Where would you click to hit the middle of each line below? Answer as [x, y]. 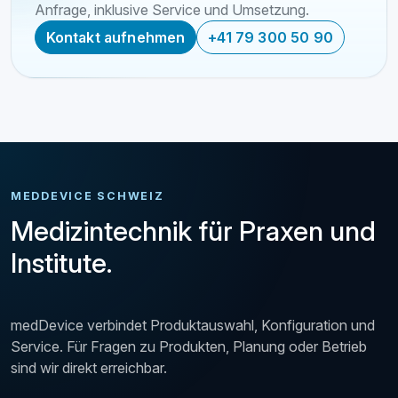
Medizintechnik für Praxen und [193, 231]
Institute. [61, 263]
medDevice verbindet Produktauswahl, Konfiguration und [193, 325]
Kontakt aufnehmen [115, 38]
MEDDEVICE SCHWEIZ [88, 195]
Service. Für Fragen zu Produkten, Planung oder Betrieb [189, 346]
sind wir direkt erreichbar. [89, 367]
